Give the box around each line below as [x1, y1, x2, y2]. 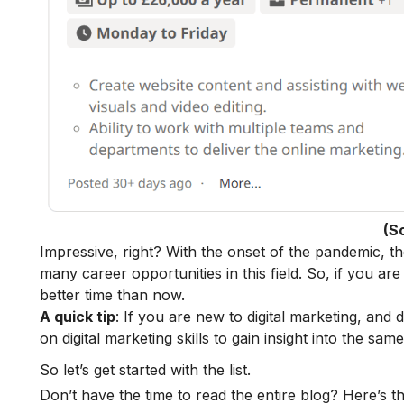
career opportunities [82, 264, 222, 283]
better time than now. [40, 286, 185, 305]
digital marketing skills [62, 329, 209, 348]
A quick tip [40, 308, 115, 326]
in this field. [222, 264, 307, 283]
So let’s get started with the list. [40, 361, 251, 380]
